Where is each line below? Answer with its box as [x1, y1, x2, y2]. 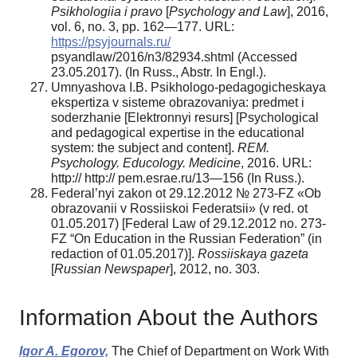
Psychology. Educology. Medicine [51, 155, 241, 170]
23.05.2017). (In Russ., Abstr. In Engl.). [51, 65, 266, 79]
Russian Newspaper [54, 261, 170, 276]
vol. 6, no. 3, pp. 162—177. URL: [51, 19, 234, 33]
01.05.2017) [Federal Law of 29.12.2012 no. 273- [51, 216, 326, 230]
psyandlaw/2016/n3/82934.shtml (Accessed [51, 49, 297, 64]
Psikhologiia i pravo [51, 4, 163, 18]
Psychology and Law [169, 4, 287, 18]
